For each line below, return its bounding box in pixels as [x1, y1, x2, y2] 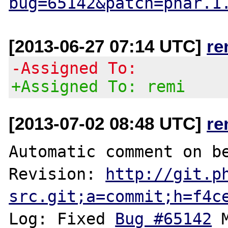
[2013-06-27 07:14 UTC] [9, 36, 207, 56]
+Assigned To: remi [11, 77, 186, 96]
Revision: [9, 164, 106, 183]
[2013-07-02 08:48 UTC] [9, 113, 207, 133]
